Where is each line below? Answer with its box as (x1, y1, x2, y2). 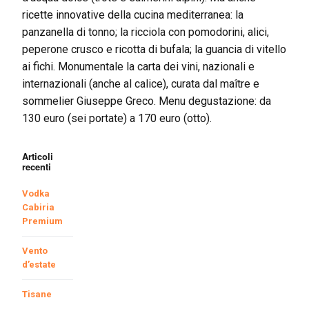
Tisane (22, 288, 52, 299)
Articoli (22, 149, 53, 163)
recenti (22, 159, 51, 173)
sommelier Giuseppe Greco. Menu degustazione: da (22, 94, 271, 108)
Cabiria (22, 201, 54, 212)
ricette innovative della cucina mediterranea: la (22, 8, 243, 21)
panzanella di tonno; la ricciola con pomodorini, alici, (22, 25, 269, 39)
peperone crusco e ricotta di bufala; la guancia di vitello (22, 42, 286, 56)
